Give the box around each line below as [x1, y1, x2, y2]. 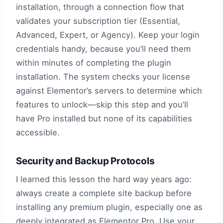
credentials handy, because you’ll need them [16, 44, 191, 54]
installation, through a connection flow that [16, 2, 184, 12]
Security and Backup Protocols [16, 155, 155, 167]
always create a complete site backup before [16, 188, 192, 198]
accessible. [16, 127, 60, 138]
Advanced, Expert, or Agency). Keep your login [16, 30, 200, 40]
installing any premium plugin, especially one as [16, 202, 203, 212]
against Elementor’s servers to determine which [16, 86, 202, 96]
